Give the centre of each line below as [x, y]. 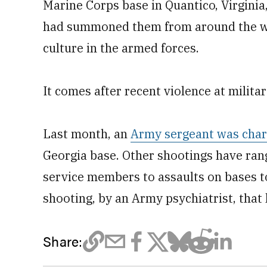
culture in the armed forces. [121, 48]
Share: [63, 241]
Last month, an [87, 134]
